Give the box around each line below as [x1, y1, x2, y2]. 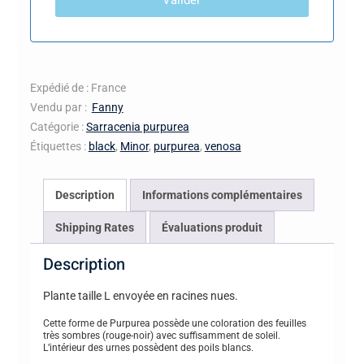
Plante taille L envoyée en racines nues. [42, 288, 240, 302]
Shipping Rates [54, 220, 134, 234]
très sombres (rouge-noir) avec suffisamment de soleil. [42, 329, 280, 341]
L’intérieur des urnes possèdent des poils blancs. [42, 341, 253, 353]
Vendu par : [29, 100, 92, 114]
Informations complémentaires [141, 188, 302, 201]
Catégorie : [29, 119, 86, 133]
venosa [204, 139, 241, 153]
